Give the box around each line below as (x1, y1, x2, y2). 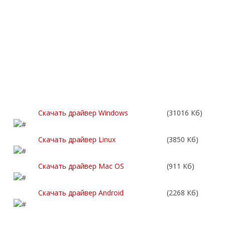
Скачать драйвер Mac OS (38, 161, 124, 171)
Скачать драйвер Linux (38, 135, 116, 145)
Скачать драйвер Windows (38, 108, 128, 118)
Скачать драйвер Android (38, 188, 124, 198)
